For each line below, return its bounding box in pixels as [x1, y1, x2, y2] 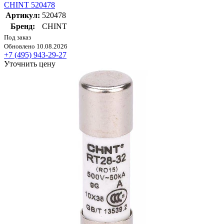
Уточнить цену [4, 59, 55, 68]
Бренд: [10, 22, 35, 31]
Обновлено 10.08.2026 [4, 42, 67, 50]
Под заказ [4, 33, 31, 41]
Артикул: [5, 11, 40, 20]
